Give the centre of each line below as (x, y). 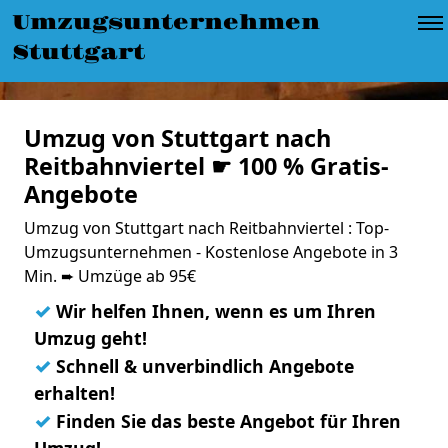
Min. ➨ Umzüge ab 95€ (110, 276)
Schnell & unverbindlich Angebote (202, 366)
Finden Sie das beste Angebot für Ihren (226, 421)
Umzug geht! (90, 338)
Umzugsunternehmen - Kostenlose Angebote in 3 (211, 252)
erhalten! (74, 393)
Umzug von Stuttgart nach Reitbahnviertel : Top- (206, 228)
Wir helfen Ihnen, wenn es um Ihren (213, 311)
